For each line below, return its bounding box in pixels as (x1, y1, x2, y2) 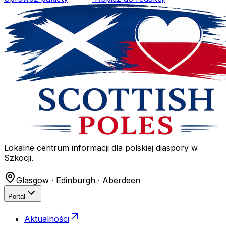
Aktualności (24, 214, 69, 224)
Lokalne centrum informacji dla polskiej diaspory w (4, 143, 198, 153)
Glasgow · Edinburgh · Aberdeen (16, 175, 140, 186)
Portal (8, 193, 25, 201)
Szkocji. (4, 153, 33, 163)
